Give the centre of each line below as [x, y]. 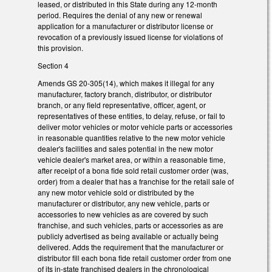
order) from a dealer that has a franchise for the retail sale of [136, 181]
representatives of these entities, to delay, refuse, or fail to [131, 115]
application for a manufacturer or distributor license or [125, 26]
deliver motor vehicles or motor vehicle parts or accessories [135, 126]
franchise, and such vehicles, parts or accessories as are [131, 225]
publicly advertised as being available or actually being [128, 236]
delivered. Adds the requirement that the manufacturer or [131, 246]
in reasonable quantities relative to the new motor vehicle [131, 137]
